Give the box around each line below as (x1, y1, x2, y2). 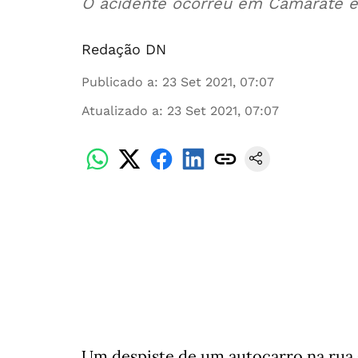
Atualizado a (82, 103, 159, 118)
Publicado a (82, 74, 154, 89)
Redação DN (82, 41, 166, 58)
